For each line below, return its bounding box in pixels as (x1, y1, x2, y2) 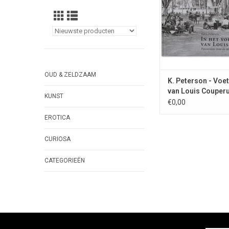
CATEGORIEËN (44, 157, 85, 164)
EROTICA (44, 114, 70, 121)
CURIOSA (44, 135, 71, 143)
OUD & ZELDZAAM (44, 71, 96, 78)
